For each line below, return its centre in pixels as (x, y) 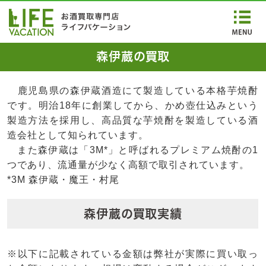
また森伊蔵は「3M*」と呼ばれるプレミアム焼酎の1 (133, 150)
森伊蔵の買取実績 (133, 214)
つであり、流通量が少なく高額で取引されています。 (128, 165)
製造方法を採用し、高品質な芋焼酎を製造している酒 (133, 120)
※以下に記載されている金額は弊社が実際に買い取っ (133, 254)
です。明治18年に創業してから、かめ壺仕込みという (133, 105)
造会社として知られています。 (78, 135)
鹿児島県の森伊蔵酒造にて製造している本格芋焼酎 (133, 91)
